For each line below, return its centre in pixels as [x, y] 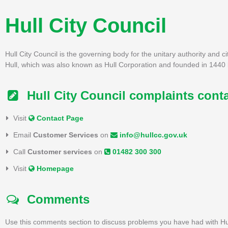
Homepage [54, 168]
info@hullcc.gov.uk [153, 135]
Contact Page [59, 118]
